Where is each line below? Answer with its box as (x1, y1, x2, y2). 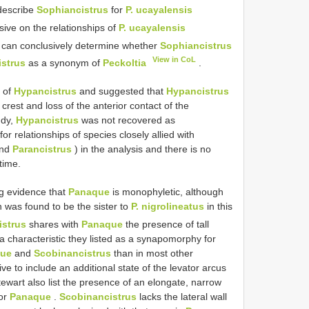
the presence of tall (123, 218, 210, 230)
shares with (26, 218, 82, 230)
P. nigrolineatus (131, 201, 204, 212)
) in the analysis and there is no (72, 143, 211, 155)
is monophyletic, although (110, 186, 223, 198)
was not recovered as (79, 114, 175, 126)
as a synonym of (26, 57, 103, 69)
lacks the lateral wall (137, 290, 227, 302)
